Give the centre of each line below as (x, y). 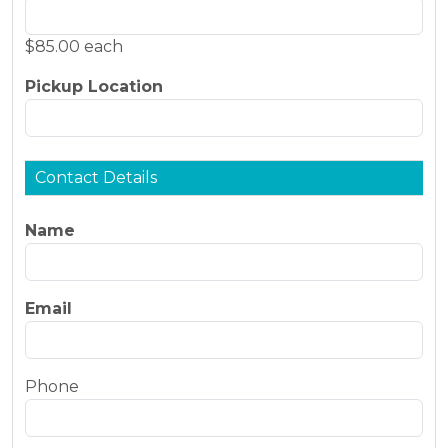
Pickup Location (94, 87)
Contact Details (96, 178)
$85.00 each (74, 47)
